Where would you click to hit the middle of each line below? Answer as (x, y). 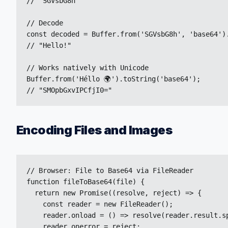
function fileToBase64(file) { (85, 182)
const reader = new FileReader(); (100, 204)
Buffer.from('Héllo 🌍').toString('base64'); (113, 79)
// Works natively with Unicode (88, 68)
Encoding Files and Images (94, 130)
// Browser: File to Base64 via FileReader (110, 170)
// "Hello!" (49, 45)
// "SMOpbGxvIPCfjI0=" (69, 90)
